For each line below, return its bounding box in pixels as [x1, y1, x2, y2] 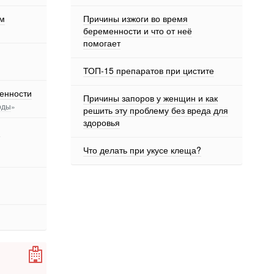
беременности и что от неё [83, 24, 192, 37]
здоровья [83, 116, 120, 128]
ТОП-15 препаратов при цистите [83, 64, 214, 76]
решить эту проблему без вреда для [83, 104, 228, 116]
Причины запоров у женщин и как [83, 92, 218, 104]
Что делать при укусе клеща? [83, 144, 201, 156]
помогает [83, 37, 120, 49]
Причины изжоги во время [83, 12, 188, 24]
